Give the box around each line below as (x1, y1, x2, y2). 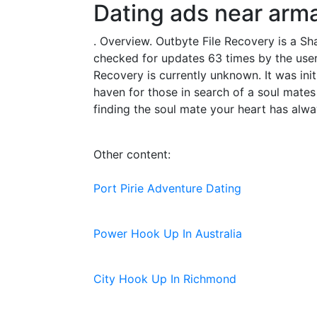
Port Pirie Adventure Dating (93, 181, 241, 195)
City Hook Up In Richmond (93, 272, 236, 286)
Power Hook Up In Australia (93, 226, 242, 241)
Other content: (93, 147, 171, 161)
